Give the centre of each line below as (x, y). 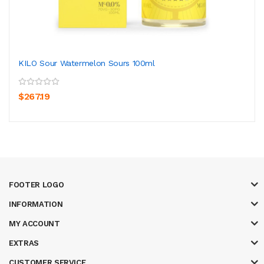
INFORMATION (36, 204)
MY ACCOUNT (34, 223)
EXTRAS (24, 243)
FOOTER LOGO (37, 184)
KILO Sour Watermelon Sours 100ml (87, 63)
